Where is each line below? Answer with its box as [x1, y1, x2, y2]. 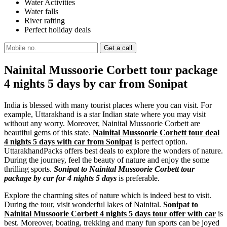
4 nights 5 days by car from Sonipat [4, 77, 187, 90]
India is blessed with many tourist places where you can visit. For [4, 100, 212, 109]
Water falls [24, 7, 58, 16]
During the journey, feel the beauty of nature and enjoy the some [4, 155, 209, 164]
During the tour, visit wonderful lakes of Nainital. [4, 200, 163, 209]
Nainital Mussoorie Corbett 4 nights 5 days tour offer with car [4, 209, 216, 218]
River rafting [24, 16, 65, 25]
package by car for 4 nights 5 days [4, 173, 117, 182]
